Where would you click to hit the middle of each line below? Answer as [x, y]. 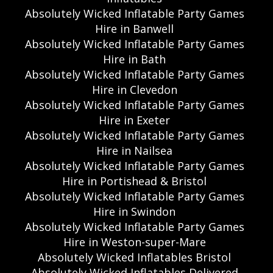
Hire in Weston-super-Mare [134, 242]
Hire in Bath [134, 59]
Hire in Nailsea [134, 150]
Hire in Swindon [134, 211]
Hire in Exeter [134, 120]
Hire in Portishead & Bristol [134, 181]
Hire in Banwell [134, 28]
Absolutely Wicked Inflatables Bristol [134, 257]
